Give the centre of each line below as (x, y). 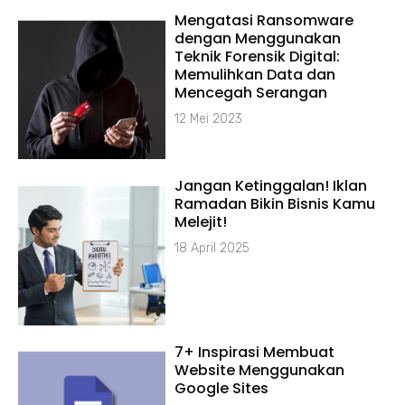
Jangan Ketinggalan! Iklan (271, 186)
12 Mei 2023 (209, 119)
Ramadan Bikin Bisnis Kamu (275, 204)
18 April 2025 (212, 249)
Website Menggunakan (260, 370)
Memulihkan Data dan (255, 75)
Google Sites (222, 388)
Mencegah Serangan (251, 93)
